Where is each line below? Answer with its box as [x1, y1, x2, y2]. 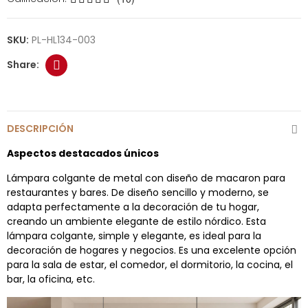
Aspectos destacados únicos [7, 146, 159, 160]
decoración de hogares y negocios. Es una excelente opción [7, 243, 296, 257]
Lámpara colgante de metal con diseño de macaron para [7, 170, 285, 185]
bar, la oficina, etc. [7, 272, 95, 286]
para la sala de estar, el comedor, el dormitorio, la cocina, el [7, 257, 293, 272]
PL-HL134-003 [32, 32, 96, 47]
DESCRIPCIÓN [7, 121, 74, 135]
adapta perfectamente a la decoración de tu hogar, [7, 199, 259, 214]
